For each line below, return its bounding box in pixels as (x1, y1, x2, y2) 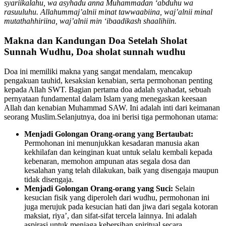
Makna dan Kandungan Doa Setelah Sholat (4, 35, 187, 46)
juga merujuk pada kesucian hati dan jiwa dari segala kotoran (24, 202, 218, 211)
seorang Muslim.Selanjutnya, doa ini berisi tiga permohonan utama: (4, 112, 218, 121)
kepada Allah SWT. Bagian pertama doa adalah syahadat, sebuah (4, 85, 211, 94)
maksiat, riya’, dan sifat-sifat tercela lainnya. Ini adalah (24, 211, 197, 220)
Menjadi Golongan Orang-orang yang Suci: (24, 184, 173, 193)
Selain (173, 184, 195, 193)
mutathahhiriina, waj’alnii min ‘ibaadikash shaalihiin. (4, 17, 177, 26)
